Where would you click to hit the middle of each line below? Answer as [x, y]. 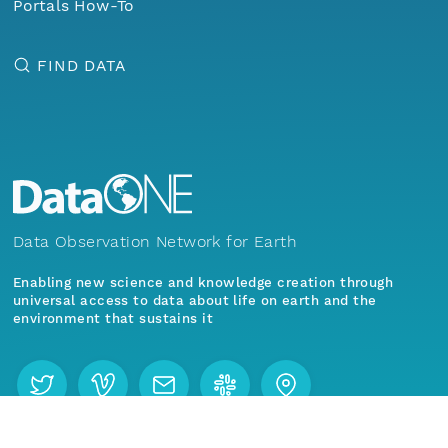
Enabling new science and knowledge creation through [203, 282]
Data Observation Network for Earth [155, 241]
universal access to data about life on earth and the [194, 300]
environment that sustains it [113, 318]
